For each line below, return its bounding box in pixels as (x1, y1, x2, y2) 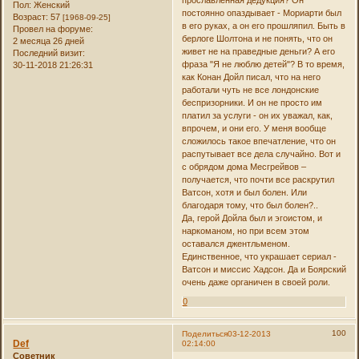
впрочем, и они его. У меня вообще (181, 123, 326, 133)
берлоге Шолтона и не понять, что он (181, 33, 333, 43)
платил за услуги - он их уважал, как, (181, 110, 333, 120)
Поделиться (181, 329, 228, 339)
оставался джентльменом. (181, 238, 290, 248)
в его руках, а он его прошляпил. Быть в (181, 20, 345, 30)
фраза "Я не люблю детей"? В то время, (181, 58, 345, 69)
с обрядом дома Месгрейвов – (181, 161, 306, 171)
